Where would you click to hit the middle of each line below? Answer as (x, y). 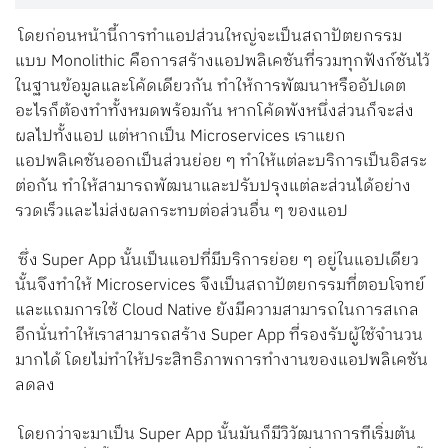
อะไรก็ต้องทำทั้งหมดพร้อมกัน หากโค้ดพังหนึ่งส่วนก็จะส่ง (214, 112)
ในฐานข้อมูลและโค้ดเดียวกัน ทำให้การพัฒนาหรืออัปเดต (210, 87)
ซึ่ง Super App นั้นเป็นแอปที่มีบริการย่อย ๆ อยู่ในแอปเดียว (219, 261)
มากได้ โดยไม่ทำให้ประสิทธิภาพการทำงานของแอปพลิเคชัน (221, 361)
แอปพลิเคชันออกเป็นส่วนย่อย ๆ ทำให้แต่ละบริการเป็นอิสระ (221, 162)
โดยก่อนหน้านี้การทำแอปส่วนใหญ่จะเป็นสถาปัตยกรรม (210, 37)
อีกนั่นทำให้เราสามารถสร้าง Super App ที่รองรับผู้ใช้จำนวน (219, 336)
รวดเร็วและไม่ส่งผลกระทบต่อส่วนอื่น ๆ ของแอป (181, 212)
